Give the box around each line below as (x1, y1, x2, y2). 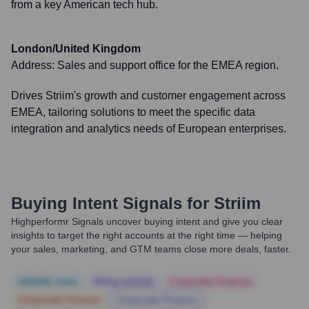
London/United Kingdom (11, 43, 141, 54)
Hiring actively (93, 276, 154, 287)
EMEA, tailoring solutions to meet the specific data (11, 106, 255, 118)
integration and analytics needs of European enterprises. (11, 123, 286, 134)
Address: (11, 59, 57, 71)
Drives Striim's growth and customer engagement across (11, 90, 286, 101)
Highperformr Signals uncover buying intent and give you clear (11, 216, 283, 227)
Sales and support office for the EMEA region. (57, 59, 279, 71)
